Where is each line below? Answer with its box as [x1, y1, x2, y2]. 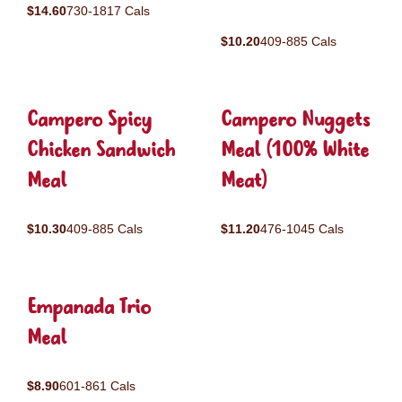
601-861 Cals [59, 379, 135, 393]
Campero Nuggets [221, 106, 370, 135]
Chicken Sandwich [27, 136, 175, 166]
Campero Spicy [27, 106, 152, 135]
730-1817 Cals [66, 4, 150, 18]
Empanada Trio [27, 293, 151, 323]
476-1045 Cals [260, 222, 344, 236]
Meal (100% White [221, 136, 369, 166]
